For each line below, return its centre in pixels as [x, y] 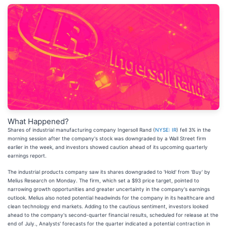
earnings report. [28, 156]
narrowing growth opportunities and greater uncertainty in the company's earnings [109, 189]
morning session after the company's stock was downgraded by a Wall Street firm [107, 138]
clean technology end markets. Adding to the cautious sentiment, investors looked [108, 206]
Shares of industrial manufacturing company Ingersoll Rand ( [81, 130]
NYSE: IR [166, 130]
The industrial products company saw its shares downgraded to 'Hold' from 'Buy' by [109, 172]
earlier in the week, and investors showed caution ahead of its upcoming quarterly [108, 147]
